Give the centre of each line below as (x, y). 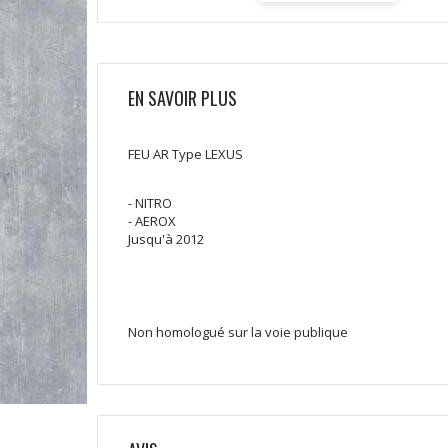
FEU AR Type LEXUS (185, 154)
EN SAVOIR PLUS (182, 98)
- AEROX (152, 221)
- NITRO (150, 203)
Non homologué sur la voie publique (238, 332)
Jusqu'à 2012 (166, 239)
